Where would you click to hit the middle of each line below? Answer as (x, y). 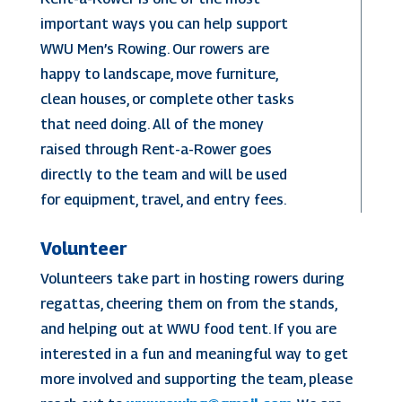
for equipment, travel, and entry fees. (163, 199)
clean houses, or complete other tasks (167, 99)
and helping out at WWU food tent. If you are (188, 328)
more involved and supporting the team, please (196, 379)
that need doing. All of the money (152, 124)
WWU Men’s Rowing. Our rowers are (154, 48)
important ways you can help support (164, 23)
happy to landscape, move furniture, (158, 74)
